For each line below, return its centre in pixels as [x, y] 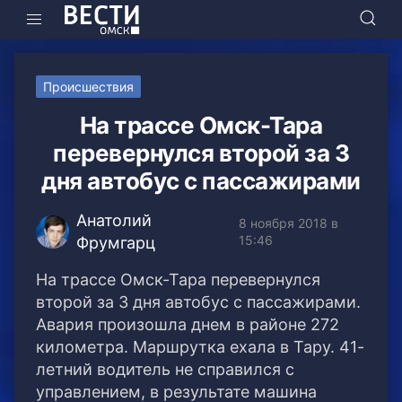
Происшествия [88, 87]
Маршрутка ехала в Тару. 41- [249, 347]
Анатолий [114, 221]
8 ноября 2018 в [288, 223]
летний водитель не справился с [165, 370]
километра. [84, 347]
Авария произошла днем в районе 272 [188, 325]
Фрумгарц [116, 243]
